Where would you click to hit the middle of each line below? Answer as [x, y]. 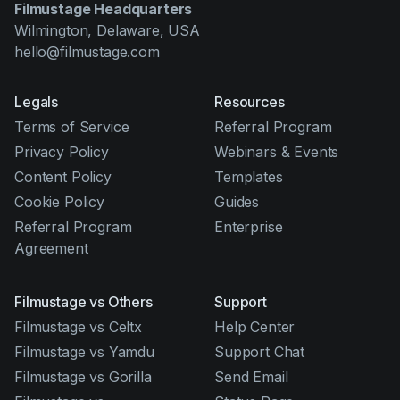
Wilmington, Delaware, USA [107, 31]
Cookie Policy [59, 202]
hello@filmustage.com [87, 52]
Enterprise [249, 227]
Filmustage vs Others [83, 302]
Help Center [255, 327]
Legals [37, 102]
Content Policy [63, 177]
